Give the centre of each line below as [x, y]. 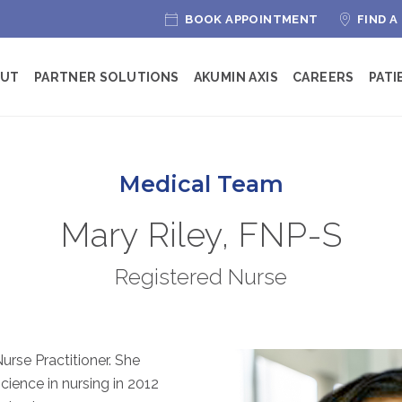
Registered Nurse [201, 276]
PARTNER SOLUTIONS [106, 77]
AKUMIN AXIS [236, 77]
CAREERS [323, 77]
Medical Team [201, 184]
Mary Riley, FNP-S [201, 234]
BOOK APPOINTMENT [252, 19]
